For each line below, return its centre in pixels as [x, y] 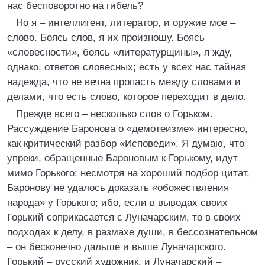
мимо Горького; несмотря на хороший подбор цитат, [128, 173]
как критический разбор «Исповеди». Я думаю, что [126, 143]
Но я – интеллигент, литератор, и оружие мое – [126, 23]
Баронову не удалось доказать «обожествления [118, 188]
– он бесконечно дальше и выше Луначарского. [117, 247]
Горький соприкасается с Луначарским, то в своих [124, 217]
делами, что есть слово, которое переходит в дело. [127, 97]
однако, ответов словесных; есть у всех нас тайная [127, 67]
